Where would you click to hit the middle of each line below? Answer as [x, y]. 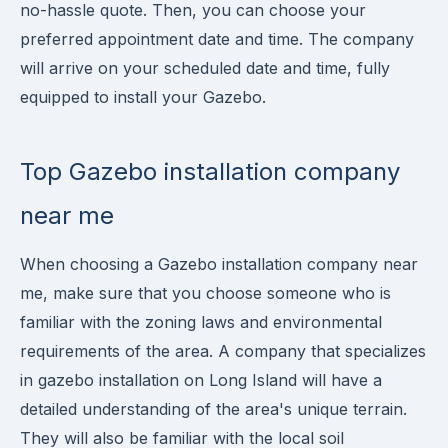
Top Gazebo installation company [210, 171]
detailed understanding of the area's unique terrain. [213, 409]
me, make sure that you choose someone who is [205, 293]
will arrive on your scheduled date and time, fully [205, 68]
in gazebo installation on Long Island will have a [201, 380]
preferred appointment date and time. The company [217, 39]
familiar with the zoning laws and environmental [201, 322]
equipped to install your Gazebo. [143, 97]
